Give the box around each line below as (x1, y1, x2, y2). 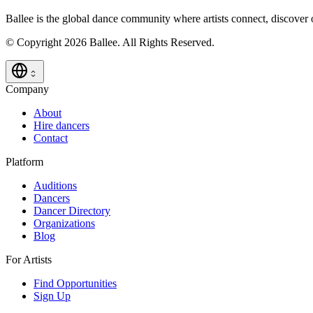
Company (6, 82, 49, 95)
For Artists (6, 253, 52, 265)
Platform (6, 155, 43, 168)
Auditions (34, 179, 77, 191)
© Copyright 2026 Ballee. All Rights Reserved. (6, 36, 214, 48)
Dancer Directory (34, 204, 110, 217)
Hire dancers (34, 119, 89, 131)
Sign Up (34, 289, 71, 302)
